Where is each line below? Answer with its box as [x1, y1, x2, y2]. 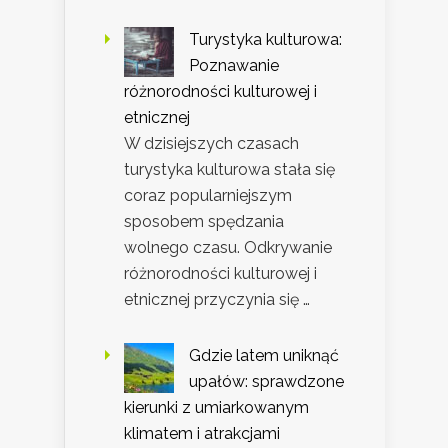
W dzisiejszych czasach [124, 133, 299, 153]
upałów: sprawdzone [189, 371, 344, 391]
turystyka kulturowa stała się [124, 159, 335, 179]
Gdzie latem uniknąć [189, 345, 339, 365]
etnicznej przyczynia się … [124, 289, 310, 309]
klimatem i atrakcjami [124, 423, 280, 443]
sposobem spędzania [124, 211, 284, 231]
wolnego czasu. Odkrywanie [124, 237, 332, 257]
